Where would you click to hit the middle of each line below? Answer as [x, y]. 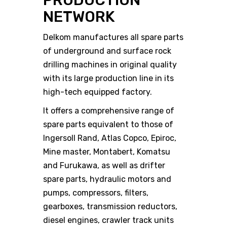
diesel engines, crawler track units [108, 220]
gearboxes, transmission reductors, [110, 207]
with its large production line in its [108, 79]
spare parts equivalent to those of [108, 125]
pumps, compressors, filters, [96, 193]
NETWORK [79, 17]
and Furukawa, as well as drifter [104, 166]
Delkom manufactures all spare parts [113, 37]
